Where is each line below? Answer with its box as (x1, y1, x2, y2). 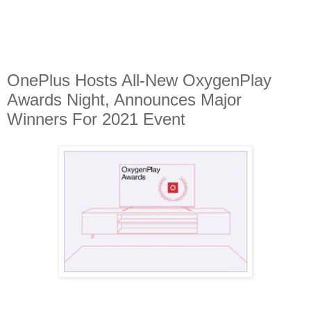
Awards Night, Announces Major (7, 90, 242, 109)
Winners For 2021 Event (7, 110, 185, 128)
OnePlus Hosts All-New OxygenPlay (7, 71, 271, 90)
